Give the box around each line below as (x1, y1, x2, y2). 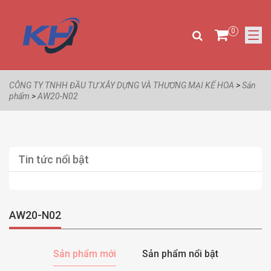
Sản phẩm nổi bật (142, 248, 218, 260)
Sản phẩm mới (53, 248, 116, 260)
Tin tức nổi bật (18, 153, 89, 166)
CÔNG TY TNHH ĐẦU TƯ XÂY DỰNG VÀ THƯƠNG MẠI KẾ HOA (9, 80, 234, 91)
